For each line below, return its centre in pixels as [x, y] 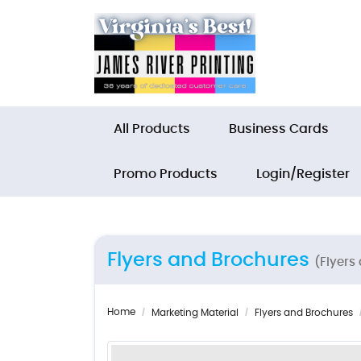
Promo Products [166, 174]
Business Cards [279, 129]
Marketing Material [195, 313]
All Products [152, 129]
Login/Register [303, 174]
